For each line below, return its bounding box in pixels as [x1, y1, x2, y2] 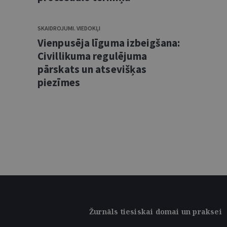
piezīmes [37, 75, 80, 89]
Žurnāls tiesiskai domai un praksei [89, 207, 222, 216]
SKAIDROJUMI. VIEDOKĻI [37, 24, 100, 32]
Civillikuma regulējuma [37, 49, 147, 63]
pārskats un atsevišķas [37, 62, 147, 76]
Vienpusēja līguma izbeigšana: [37, 36, 180, 50]
